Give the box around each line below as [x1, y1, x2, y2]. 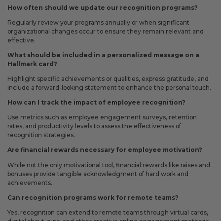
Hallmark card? [7, 60, 57, 68]
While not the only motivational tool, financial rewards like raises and [7, 161, 210, 169]
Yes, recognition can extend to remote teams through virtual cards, [7, 208, 208, 216]
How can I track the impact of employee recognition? [7, 99, 185, 107]
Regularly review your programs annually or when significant [7, 19, 189, 27]
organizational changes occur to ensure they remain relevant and [7, 28, 204, 36]
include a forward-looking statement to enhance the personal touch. [7, 84, 211, 92]
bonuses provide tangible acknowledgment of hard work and [7, 170, 188, 178]
